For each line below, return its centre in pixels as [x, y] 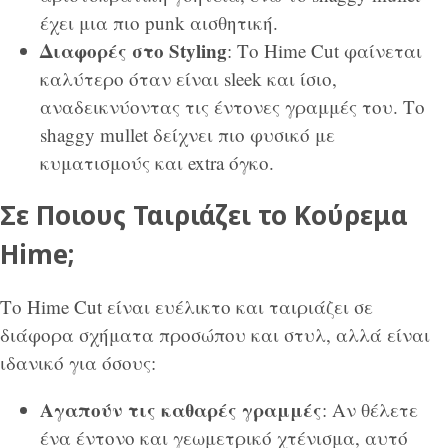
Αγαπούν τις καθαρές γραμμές [181, 410]
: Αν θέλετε [370, 410]
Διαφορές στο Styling [133, 51]
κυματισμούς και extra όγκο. [157, 163]
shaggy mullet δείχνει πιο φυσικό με [187, 135]
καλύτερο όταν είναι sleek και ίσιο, [188, 79]
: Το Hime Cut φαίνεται [324, 51]
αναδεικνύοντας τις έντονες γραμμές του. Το [232, 107]
